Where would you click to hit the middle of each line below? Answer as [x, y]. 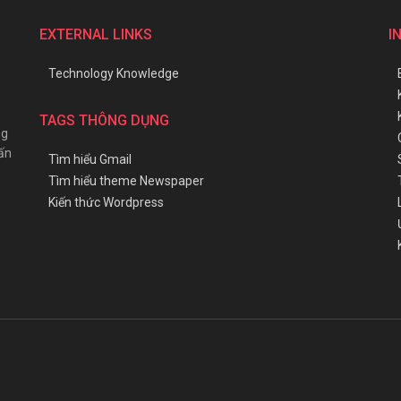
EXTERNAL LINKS [96, 34]
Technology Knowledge [114, 73]
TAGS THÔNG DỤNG [104, 120]
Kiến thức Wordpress [106, 202]
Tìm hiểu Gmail [90, 159]
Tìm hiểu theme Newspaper [126, 181]
